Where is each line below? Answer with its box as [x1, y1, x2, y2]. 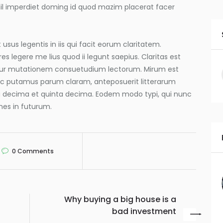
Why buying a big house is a [64, 194, 176, 206]
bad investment [112, 206, 176, 218]
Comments [16, 147, 54, 156]
